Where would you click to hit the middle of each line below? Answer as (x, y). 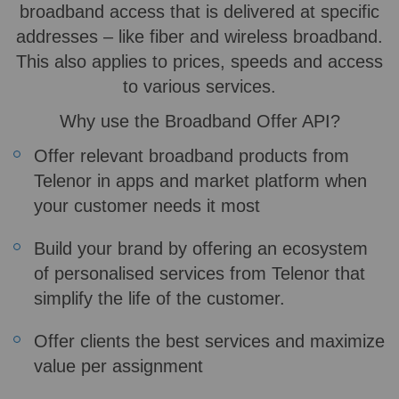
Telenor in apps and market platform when (200, 181)
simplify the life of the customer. (159, 299)
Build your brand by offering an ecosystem (201, 249)
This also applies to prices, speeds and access (199, 62)
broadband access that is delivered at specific (199, 12)
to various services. (199, 87)
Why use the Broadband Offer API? (199, 122)
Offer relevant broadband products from (191, 156)
